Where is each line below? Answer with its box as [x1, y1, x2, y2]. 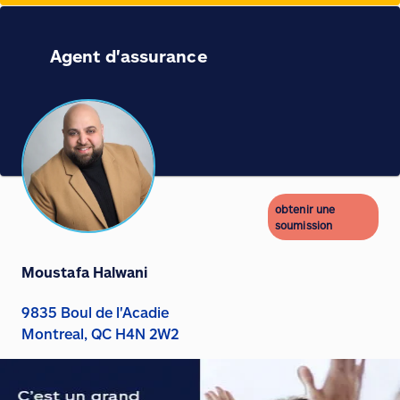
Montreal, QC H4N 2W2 [21, 325, 179, 342]
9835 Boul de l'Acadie [21, 304, 169, 321]
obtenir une [275, 203, 336, 215]
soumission [275, 219, 333, 231]
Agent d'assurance [50, 46, 207, 66]
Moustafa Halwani [21, 263, 148, 280]
